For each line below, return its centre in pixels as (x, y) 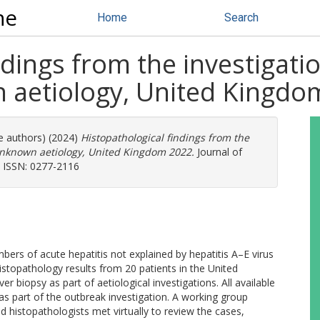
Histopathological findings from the (165, 137)
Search (241, 17)
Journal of (218, 152)
